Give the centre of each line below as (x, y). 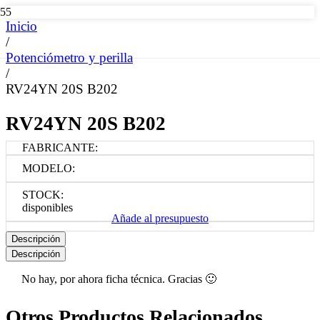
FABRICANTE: (60, 148)
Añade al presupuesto (160, 218)
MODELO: (48, 169)
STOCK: (42, 195)
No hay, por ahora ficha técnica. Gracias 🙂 (119, 279)
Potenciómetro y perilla (69, 57)
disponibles (47, 208)
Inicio (21, 26)
